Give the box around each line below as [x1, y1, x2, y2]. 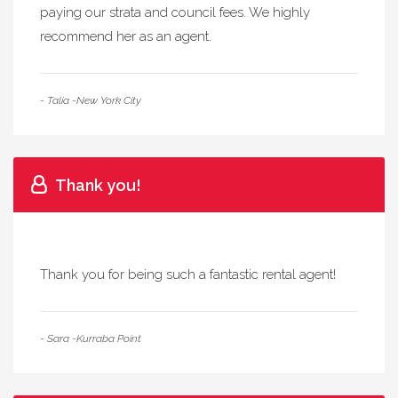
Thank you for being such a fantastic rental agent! [40, 267, 336, 283]
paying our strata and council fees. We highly [40, 4, 310, 20]
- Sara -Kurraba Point [40, 332, 141, 345]
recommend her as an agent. [40, 28, 211, 44]
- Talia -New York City [40, 94, 141, 107]
